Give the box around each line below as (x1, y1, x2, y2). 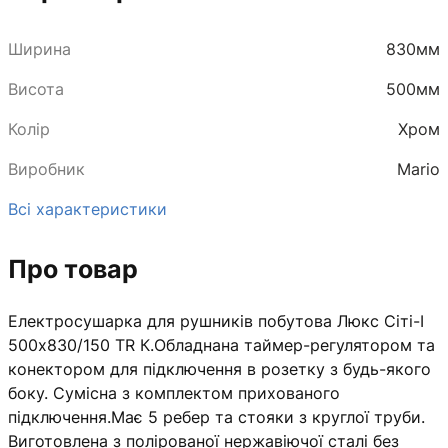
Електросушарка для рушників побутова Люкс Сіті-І (8, 310, 424, 331)
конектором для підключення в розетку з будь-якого (8, 358, 431, 379)
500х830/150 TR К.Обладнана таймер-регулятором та (8, 334, 435, 355)
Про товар (8, 253, 138, 284)
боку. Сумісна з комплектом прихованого (8, 382, 340, 403)
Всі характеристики (8, 198, 167, 219)
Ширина (8, 38, 71, 59)
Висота (8, 78, 64, 99)
